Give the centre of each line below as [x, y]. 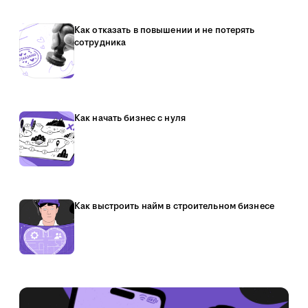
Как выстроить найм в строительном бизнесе [174, 206]
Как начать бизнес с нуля [130, 118]
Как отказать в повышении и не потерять [165, 30]
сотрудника [100, 43]
